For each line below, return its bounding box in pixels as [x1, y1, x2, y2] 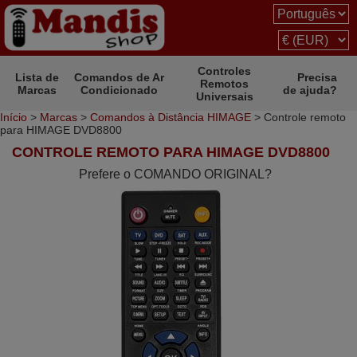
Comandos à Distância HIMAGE [90, 111, 251, 124]
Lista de [14, 71, 59, 84]
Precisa [297, 71, 337, 84]
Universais [195, 90, 253, 103]
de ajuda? [283, 84, 337, 96]
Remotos [200, 77, 249, 90]
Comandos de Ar [74, 71, 165, 84]
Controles [198, 65, 252, 77]
